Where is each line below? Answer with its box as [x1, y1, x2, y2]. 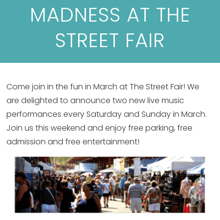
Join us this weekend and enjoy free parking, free [6, 122, 193, 134]
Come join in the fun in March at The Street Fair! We [6, 81, 200, 92]
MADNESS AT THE [29, 1, 191, 28]
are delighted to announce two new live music [6, 95, 185, 106]
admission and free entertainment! [6, 136, 140, 147]
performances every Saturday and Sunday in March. [6, 109, 207, 120]
